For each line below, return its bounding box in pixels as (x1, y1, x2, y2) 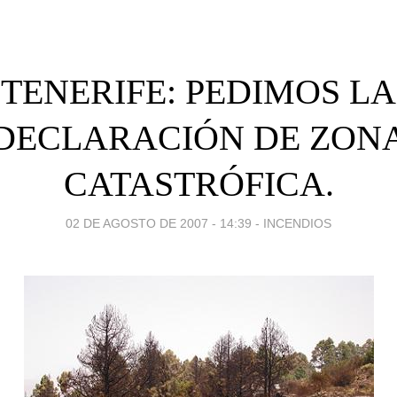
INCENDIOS (263, 215, 331, 230)
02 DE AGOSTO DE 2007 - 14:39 (66, 215, 252, 230)
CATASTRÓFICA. (63, 163, 334, 204)
